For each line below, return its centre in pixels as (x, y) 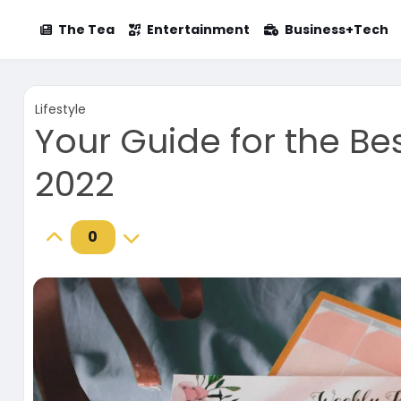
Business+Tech (336, 30)
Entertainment (198, 30)
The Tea (86, 30)
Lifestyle (60, 109)
